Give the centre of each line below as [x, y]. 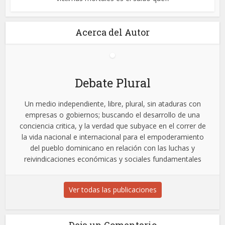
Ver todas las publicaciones [113, 190]
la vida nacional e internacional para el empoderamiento [113, 137]
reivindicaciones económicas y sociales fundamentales [113, 159]
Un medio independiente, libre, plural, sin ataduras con [113, 104]
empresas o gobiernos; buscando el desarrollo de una [113, 115]
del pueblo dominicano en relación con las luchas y [113, 148]
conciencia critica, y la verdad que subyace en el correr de [113, 126]
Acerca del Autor [113, 32]
